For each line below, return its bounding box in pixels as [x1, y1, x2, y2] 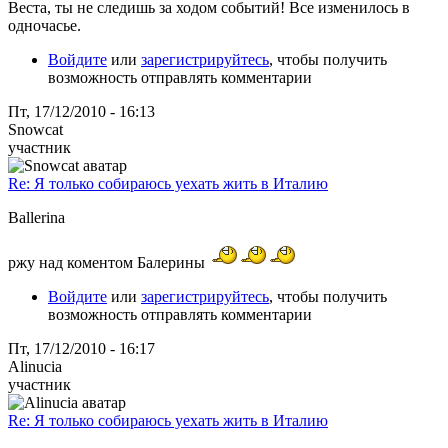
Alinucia [8, 357, 62, 375]
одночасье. [8, 16, 81, 34]
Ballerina [8, 208, 65, 226]
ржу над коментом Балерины [8, 253, 209, 271]
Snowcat [8, 120, 63, 138]
